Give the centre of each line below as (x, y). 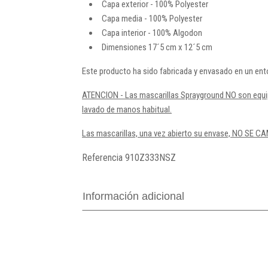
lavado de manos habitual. (127, 109)
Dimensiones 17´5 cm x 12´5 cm (158, 47)
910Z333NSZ (150, 157)
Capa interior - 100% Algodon (152, 33)
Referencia (102, 157)
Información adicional (133, 196)
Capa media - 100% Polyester (152, 18)
